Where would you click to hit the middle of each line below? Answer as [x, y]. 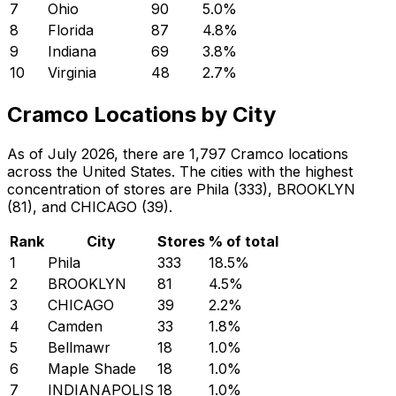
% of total [244, 242]
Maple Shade [92, 369]
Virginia [72, 73]
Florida [71, 30]
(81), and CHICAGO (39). [90, 207]
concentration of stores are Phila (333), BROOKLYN [181, 190]
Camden [75, 327]
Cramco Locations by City [141, 115]
